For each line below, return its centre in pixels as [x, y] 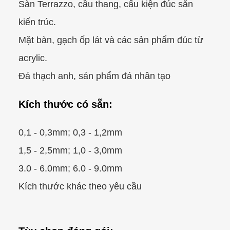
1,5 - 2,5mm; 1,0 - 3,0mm [70, 150]
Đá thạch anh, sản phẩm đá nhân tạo [94, 76]
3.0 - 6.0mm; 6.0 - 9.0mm [70, 168]
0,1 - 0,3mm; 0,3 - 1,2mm [70, 132]
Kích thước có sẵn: [65, 104]
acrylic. [33, 58]
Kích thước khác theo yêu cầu [80, 186]
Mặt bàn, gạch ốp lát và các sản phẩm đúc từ [111, 40]
